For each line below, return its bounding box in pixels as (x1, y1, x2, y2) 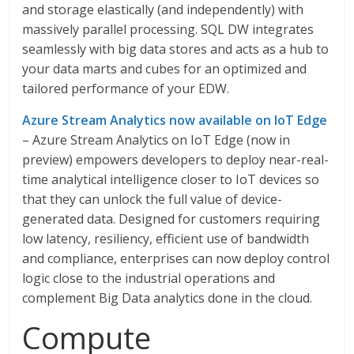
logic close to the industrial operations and (22, 269, 276, 287)
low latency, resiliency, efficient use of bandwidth (22, 230, 310, 247)
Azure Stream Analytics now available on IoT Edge (22, 111, 328, 129)
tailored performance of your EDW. (22, 80, 230, 97)
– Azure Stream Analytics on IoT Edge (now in (22, 131, 291, 149)
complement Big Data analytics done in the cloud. (22, 289, 313, 307)
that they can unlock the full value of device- (22, 190, 283, 208)
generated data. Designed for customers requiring (22, 210, 321, 228)
